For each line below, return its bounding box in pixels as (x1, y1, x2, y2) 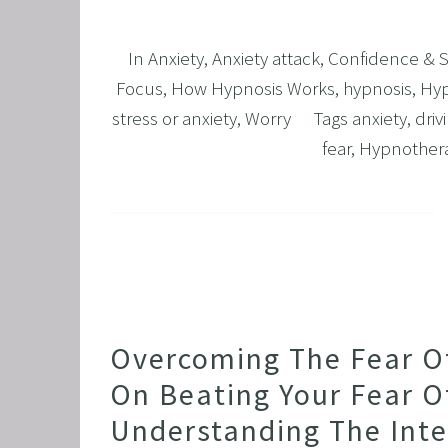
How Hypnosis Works (170, 75, 335, 100)
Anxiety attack (211, 45, 320, 70)
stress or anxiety (111, 105, 237, 130)
